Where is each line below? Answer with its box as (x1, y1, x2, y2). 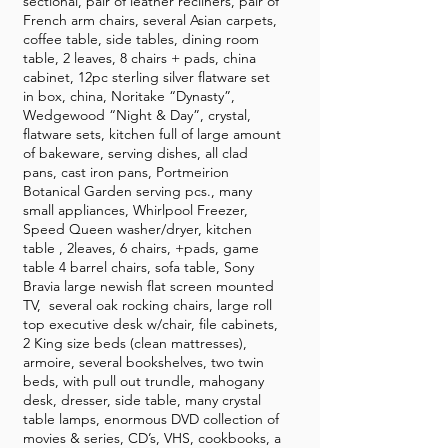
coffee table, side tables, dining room (23, 30, 259, 48)
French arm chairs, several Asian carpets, (23, 11, 277, 29)
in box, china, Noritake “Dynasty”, (23, 87, 235, 105)
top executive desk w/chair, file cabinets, (23, 315, 278, 333)
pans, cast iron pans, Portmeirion (23, 163, 229, 181)
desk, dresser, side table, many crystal (23, 391, 261, 409)
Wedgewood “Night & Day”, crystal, (23, 106, 251, 124)
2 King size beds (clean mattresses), (23, 334, 247, 352)
